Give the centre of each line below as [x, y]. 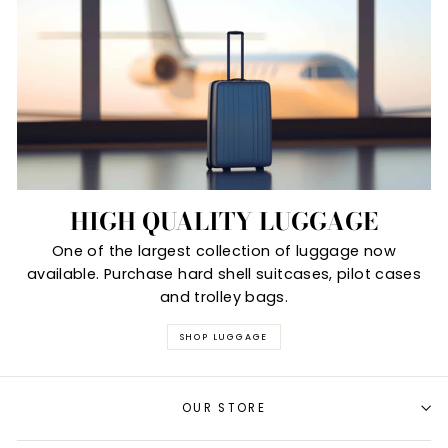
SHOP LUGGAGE [224, 337]
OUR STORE [224, 408]
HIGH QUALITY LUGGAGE [224, 221]
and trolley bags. [224, 297]
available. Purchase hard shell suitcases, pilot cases [224, 274]
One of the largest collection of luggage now [224, 251]
